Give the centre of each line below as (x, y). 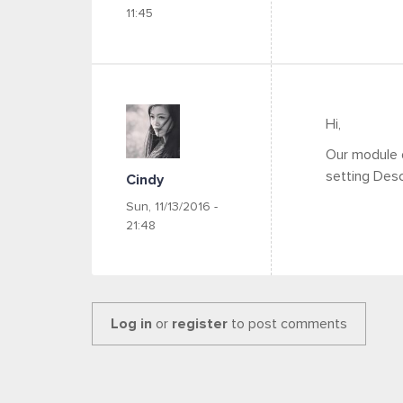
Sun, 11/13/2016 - (172, 207)
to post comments (287, 324)
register (200, 324)
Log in (131, 324)
